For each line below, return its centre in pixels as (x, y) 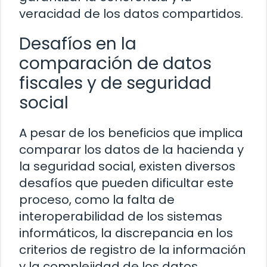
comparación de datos (115, 64)
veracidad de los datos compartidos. (131, 14)
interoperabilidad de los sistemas (121, 217)
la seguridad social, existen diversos (127, 167)
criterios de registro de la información (132, 250)
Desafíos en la (78, 44)
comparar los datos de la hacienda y (131, 150)
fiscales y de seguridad (115, 83)
